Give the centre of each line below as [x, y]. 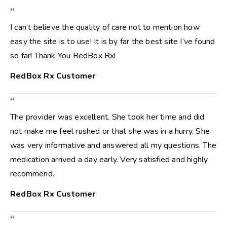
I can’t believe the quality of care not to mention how [105, 27]
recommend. [32, 174]
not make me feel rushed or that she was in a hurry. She [110, 131]
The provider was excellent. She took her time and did [107, 117]
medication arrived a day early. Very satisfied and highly [109, 160]
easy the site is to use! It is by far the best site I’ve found [113, 42]
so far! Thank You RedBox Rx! [63, 56]
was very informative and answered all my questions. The [113, 145]
